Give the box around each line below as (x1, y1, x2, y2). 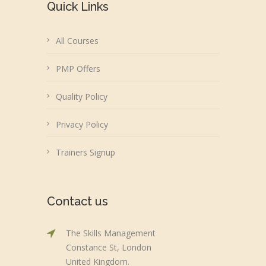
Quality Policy (56, 91, 107, 103)
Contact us (47, 194, 108, 209)
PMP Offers (56, 63, 100, 75)
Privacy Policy (56, 119, 108, 131)
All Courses (56, 35, 99, 47)
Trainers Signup (56, 147, 115, 159)
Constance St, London (66, 242, 151, 254)
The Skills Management (66, 227, 156, 239)
